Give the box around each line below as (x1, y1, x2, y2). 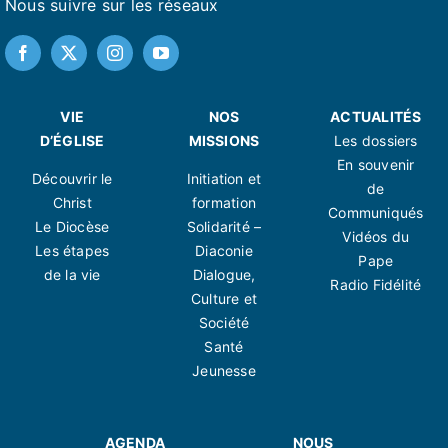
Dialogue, (192, 266, 256, 284)
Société (198, 314, 250, 332)
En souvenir (337, 156, 415, 174)
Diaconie (195, 242, 253, 260)
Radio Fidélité (330, 276, 422, 294)
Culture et (190, 290, 258, 308)
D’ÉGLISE (39, 132, 105, 150)
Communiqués (328, 204, 424, 222)
